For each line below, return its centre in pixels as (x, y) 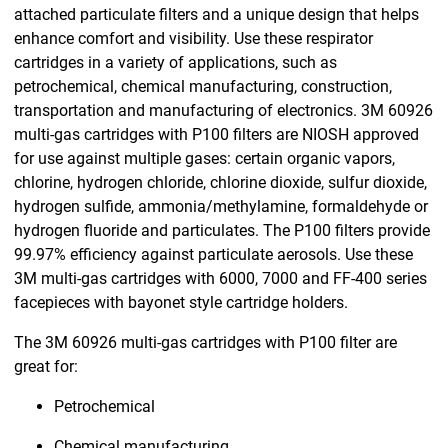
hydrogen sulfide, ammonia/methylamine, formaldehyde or (221, 206)
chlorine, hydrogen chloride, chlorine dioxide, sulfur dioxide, (220, 182)
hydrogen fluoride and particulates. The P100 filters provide (222, 230)
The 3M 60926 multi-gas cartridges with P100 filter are (205, 342)
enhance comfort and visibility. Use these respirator (193, 38)
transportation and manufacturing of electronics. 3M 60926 (223, 110)
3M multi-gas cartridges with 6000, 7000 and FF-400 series (220, 278)
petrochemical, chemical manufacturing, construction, (203, 86)
